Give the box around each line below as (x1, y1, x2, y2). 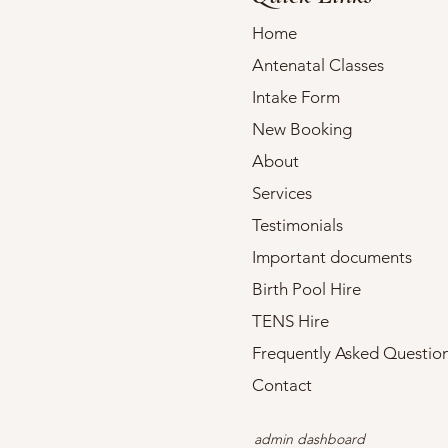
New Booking (252, 119, 352, 140)
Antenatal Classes (252, 55, 384, 76)
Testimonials (252, 215, 343, 236)
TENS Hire (252, 311, 329, 332)
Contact (252, 375, 312, 396)
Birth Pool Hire (252, 279, 361, 300)
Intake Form (252, 87, 340, 108)
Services (252, 183, 312, 204)
